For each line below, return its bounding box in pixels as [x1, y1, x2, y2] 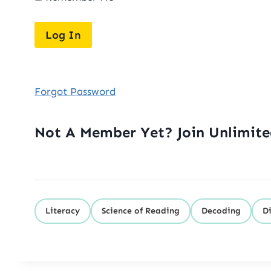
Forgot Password [34, 85, 116, 97]
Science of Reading [102, 205, 180, 216]
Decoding [201, 205, 241, 216]
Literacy [45, 205, 80, 216]
